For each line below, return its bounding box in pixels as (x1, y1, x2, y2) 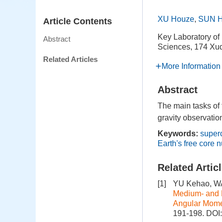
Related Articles (43, 55, 98, 64)
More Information (162, 62, 221, 70)
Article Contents (43, 16, 112, 27)
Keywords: (158, 129, 198, 138)
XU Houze (158, 15, 194, 23)
